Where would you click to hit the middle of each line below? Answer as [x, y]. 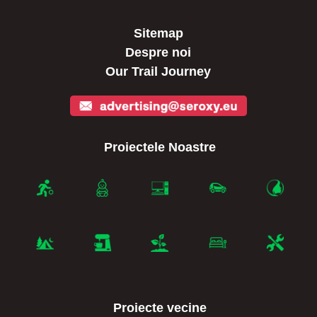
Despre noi [158, 53]
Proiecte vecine [160, 308]
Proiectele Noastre [160, 148]
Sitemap [158, 34]
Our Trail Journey [158, 72]
